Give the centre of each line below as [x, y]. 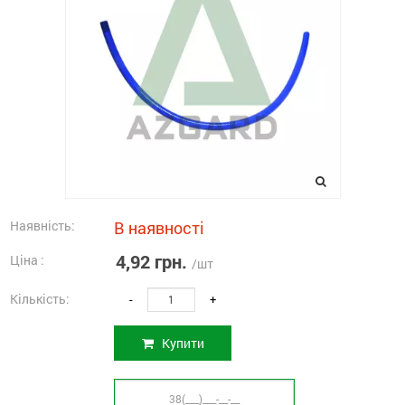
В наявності [159, 227]
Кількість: [40, 298]
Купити [181, 343]
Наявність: [42, 225]
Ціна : [27, 259]
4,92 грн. [151, 261]
